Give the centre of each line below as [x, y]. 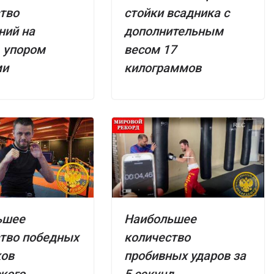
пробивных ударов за [185, 256]
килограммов [162, 68]
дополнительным [173, 31]
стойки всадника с [176, 13]
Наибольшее [160, 219]
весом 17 [150, 50]
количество [157, 238]
